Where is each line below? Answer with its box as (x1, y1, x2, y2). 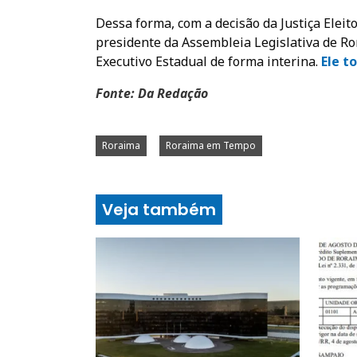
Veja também (102, 198, 216, 221)
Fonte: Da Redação (96, 84, 208, 102)
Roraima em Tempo (166, 138, 256, 152)
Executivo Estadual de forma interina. (96, 52, 321, 70)
